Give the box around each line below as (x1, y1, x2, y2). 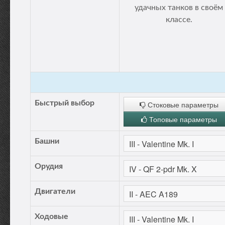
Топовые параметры (147, 114, 217, 124)
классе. (165, 16, 192, 24)
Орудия (35, 162, 63, 170)
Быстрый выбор (35, 99, 94, 107)
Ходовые (35, 212, 68, 220)
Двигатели (35, 187, 75, 195)
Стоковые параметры (145, 99, 218, 109)
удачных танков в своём (135, 4, 223, 12)
